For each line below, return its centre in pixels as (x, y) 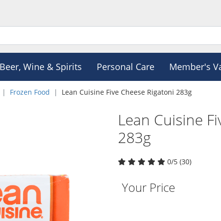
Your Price (148, 187)
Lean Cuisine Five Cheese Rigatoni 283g (127, 92)
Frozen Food (30, 92)
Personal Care (125, 67)
